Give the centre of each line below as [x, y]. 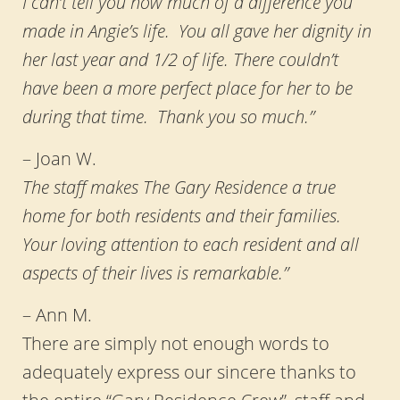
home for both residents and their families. [181, 215]
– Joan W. [59, 158]
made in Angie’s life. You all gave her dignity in [196, 30]
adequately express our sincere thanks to [189, 371]
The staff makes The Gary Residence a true [179, 186]
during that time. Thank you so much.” [168, 116]
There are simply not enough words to [175, 342]
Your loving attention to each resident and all [190, 243]
